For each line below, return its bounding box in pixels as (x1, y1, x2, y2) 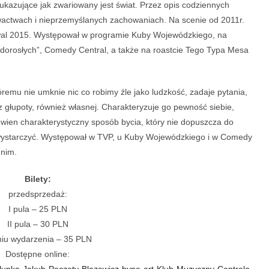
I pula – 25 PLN (8, 204, 67, 214)
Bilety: (24, 174, 51, 184)
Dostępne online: (5, 249, 70, 259)
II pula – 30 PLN (7, 219, 68, 229)
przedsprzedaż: (8, 189, 67, 199)
